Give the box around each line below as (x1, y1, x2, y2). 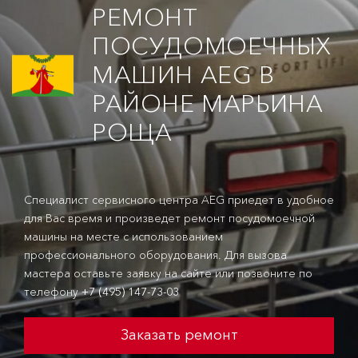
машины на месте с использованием (24, 229, 223, 244)
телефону (24, 284, 82, 299)
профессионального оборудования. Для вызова (24, 248, 287, 262)
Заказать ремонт (120, 326, 238, 344)
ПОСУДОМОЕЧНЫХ (92, 31, 332, 61)
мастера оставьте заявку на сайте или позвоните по (24, 266, 312, 280)
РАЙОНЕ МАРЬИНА (92, 89, 324, 118)
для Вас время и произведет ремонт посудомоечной (24, 211, 315, 225)
